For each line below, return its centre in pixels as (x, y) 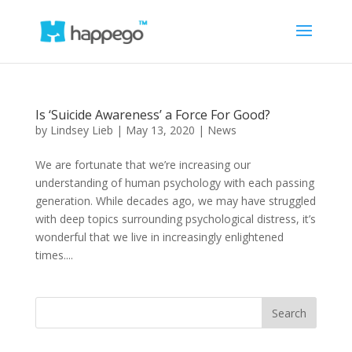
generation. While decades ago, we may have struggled (175, 201)
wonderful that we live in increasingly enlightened (159, 237)
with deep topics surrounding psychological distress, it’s (175, 219)
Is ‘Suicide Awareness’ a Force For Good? (152, 115)
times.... (54, 255)
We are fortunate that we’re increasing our (143, 165)
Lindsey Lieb (81, 130)
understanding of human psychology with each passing (174, 183)
